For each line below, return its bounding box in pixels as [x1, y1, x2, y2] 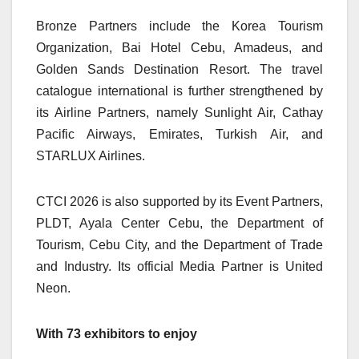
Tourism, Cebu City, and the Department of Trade [36, 238, 323, 252]
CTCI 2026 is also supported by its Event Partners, [36, 195, 323, 209]
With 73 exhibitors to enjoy [36, 327, 197, 341]
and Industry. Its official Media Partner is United [36, 260, 323, 274]
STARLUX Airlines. [36, 149, 145, 163]
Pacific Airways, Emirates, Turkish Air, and [36, 127, 323, 142]
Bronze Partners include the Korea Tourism [36, 19, 323, 34]
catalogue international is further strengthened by [36, 84, 323, 99]
